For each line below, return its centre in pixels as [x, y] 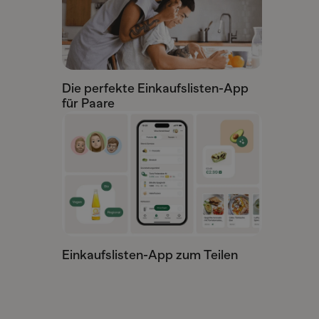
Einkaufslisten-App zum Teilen [150, 255]
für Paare [88, 104]
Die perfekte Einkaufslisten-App [155, 89]
